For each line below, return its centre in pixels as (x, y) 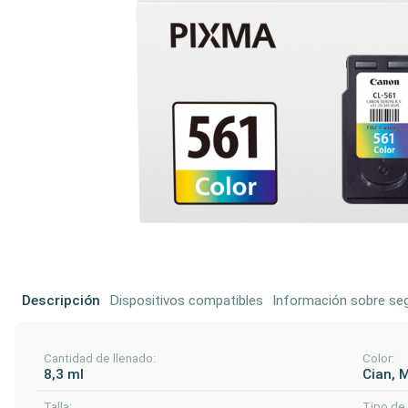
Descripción (61, 300)
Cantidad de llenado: (100, 358)
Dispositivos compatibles (186, 300)
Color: (379, 358)
